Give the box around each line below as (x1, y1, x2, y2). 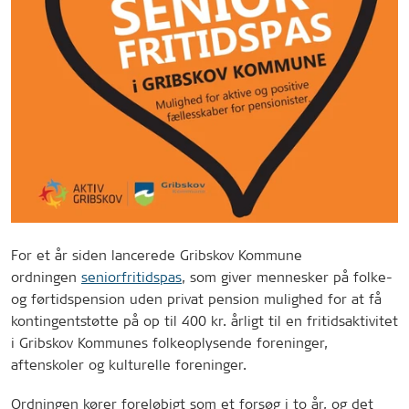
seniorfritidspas (81, 267, 182, 286)
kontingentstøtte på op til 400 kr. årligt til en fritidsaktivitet (11, 311, 398, 330)
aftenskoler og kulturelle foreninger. (11, 355, 246, 373)
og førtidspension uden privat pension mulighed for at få (11, 289, 382, 308)
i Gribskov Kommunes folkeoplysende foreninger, (11, 333, 328, 351)
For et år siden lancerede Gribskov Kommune (11, 246, 302, 264)
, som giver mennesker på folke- (182, 267, 393, 286)
